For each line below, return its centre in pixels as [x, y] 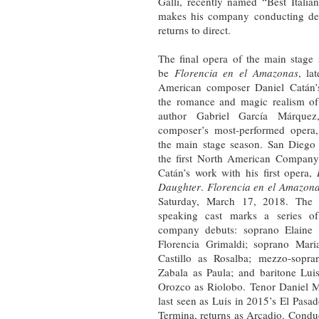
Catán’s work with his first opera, [237, 172]
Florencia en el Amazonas [236, 72]
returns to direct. [194, 30]
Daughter [179, 186]
